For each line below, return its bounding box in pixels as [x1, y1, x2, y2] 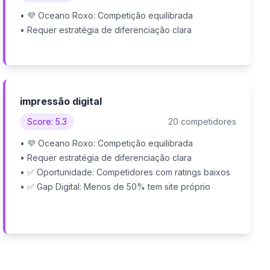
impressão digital [20, 95, 102, 107]
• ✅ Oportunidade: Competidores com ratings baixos [20, 167, 231, 177]
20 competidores [168, 116, 236, 127]
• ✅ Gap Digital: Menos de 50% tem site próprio [20, 181, 211, 192]
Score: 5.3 [27, 116, 67, 127]
